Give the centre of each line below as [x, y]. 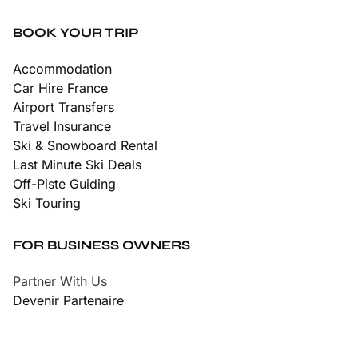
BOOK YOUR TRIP [76, 32]
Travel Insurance [62, 126]
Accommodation [62, 68]
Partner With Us [60, 281]
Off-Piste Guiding [64, 183]
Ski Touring [47, 203]
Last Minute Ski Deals [77, 164]
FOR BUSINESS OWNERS [101, 245]
